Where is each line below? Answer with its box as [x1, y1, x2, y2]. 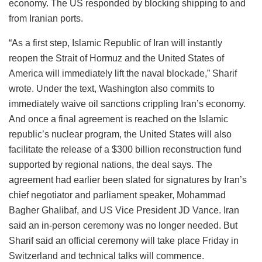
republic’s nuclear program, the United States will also [9, 129, 232, 139]
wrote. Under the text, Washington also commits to [9, 83, 215, 94]
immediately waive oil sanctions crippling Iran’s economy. [9, 98, 246, 109]
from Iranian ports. [9, 13, 83, 23]
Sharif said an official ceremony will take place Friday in [9, 235, 239, 246]
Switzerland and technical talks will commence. [9, 250, 204, 261]
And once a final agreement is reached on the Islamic [9, 113, 228, 124]
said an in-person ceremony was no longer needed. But [9, 220, 237, 230]
